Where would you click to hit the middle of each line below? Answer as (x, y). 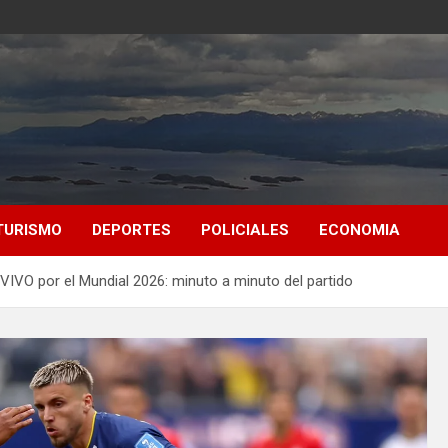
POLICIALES (245, 229)
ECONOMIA (359, 229)
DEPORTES (131, 229)
